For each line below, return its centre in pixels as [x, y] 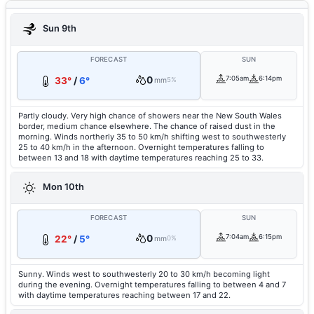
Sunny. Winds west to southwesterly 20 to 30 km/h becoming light [144, 274]
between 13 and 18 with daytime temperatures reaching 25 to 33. [141, 158]
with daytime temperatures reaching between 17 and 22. [124, 295]
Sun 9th [59, 29]
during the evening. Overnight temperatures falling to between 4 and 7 [152, 285]
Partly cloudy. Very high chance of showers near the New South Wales [150, 116]
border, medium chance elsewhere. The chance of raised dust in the [147, 126]
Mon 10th [62, 187]
